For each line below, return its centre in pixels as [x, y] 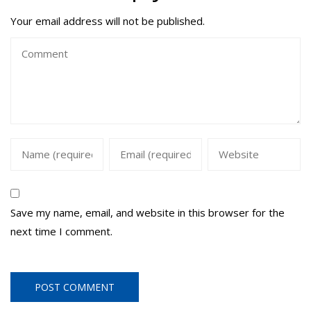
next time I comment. [61, 231]
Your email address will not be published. [108, 20]
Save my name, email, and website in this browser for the [148, 212]
